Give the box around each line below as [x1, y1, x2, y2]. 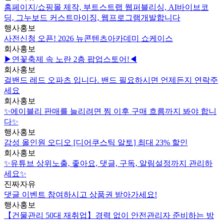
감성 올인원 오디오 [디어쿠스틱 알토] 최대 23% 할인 [4, 138, 188, 147]
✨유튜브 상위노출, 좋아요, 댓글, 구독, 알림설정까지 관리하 [4, 159, 213, 168]
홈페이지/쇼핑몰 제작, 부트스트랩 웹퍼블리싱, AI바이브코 [4, 3, 209, 12]
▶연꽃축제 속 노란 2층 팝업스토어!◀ [4, 55, 137, 64]
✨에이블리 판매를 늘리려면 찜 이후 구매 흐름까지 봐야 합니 [4, 107, 217, 116]
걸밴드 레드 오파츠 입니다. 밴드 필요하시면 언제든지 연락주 [4, 76, 218, 85]
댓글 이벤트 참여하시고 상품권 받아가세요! [4, 190, 157, 199]
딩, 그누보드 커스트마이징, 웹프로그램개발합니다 [4, 13, 180, 22]
